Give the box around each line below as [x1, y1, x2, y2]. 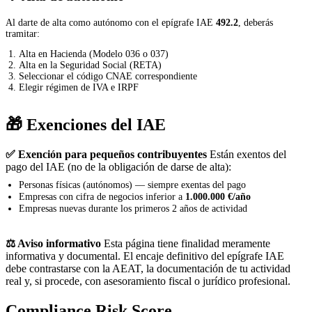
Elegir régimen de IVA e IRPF [19, 82, 139, 93]
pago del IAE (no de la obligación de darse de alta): [6, 161, 231, 173]
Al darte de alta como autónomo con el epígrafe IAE [6, 17, 216, 28]
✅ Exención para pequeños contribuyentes [6, 148, 207, 161]
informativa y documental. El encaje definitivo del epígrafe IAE [6, 250, 284, 263]
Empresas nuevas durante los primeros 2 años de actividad [19, 203, 248, 214]
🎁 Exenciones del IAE [6, 116, 166, 134]
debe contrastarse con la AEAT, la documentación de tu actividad [6, 263, 290, 275]
